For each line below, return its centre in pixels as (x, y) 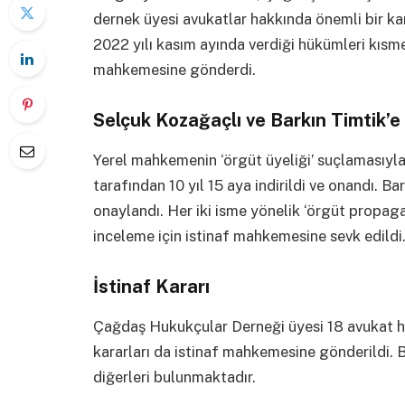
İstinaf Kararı (151, 286)
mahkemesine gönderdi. (174, 69)
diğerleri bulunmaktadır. (174, 377)
